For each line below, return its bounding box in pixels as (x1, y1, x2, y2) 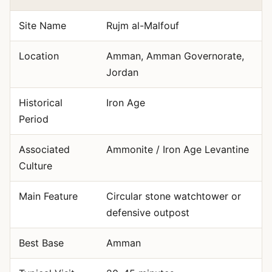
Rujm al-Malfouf (106, 19, 179, 32)
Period (18, 113, 49, 125)
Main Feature (18, 190, 78, 202)
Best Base (18, 237, 64, 249)
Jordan (106, 66, 138, 78)
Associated (18, 143, 70, 155)
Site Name (18, 19, 66, 32)
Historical (18, 97, 63, 109)
